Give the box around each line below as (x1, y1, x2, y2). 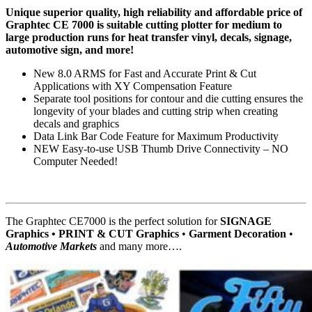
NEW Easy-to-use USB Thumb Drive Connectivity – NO (33, 143, 288, 155)
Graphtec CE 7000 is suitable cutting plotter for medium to (6, 19, 282, 31)
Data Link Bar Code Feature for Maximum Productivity (33, 130, 279, 143)
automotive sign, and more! (6, 44, 134, 56)
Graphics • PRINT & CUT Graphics (6, 228, 179, 240)
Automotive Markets (6, 240, 97, 253)
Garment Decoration (189, 228, 286, 240)
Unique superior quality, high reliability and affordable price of (6, 6, 302, 19)
